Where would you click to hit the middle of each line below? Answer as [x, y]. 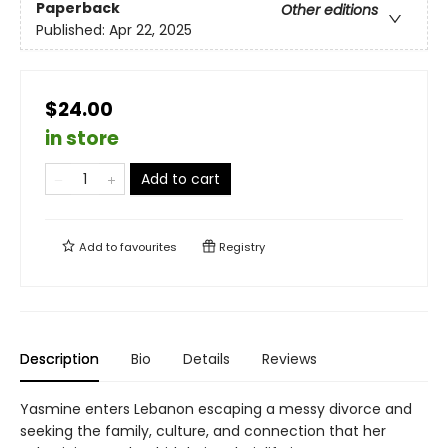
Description [59, 359]
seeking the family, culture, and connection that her [203, 431]
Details [206, 359]
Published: [72, 30]
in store [82, 139]
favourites [148, 247]
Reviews [289, 359]
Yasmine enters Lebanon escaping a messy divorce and [216, 409]
